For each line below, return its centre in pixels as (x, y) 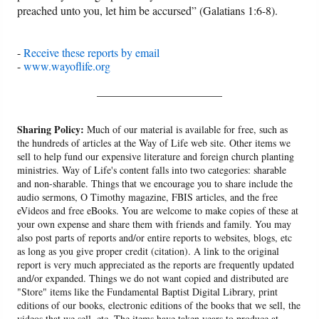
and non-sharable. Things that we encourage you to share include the (155, 184)
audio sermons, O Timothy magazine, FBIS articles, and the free (148, 197)
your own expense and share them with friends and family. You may (155, 224)
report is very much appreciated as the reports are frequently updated (156, 265)
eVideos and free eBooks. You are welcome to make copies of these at (158, 211)
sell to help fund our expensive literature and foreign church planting (156, 157)
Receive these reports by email (92, 53)
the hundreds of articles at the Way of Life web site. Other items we (154, 143)
